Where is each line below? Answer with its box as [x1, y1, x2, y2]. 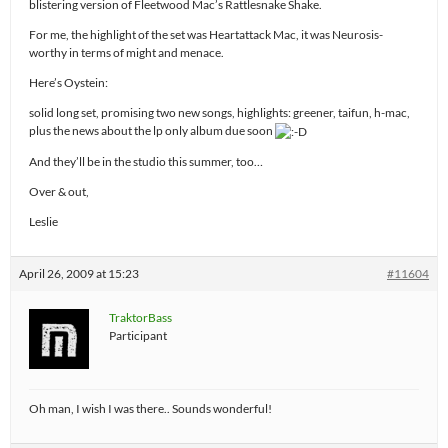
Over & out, [29, 183, 89, 199]
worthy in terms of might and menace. [29, 44, 224, 60]
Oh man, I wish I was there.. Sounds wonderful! [29, 400, 272, 416]
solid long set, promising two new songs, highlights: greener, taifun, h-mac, [29, 104, 410, 120]
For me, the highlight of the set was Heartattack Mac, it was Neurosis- [29, 26, 383, 42]
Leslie [29, 213, 58, 229]
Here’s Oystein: [29, 74, 108, 90]
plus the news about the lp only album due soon [29, 122, 275, 138]
